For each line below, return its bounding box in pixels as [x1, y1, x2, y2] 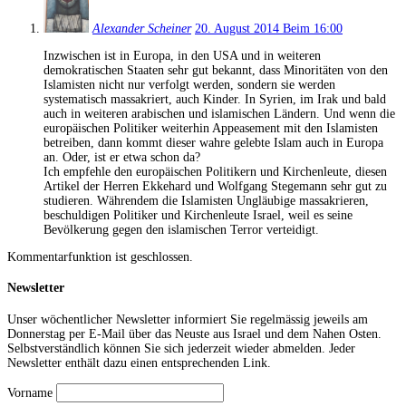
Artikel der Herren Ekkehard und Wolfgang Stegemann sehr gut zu [43, 179, 387, 193]
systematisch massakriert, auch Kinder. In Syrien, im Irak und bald [43, 92, 386, 106]
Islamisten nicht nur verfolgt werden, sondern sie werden [43, 77, 335, 92]
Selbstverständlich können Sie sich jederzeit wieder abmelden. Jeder [7, 342, 355, 356]
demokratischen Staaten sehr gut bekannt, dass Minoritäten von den [43, 63, 388, 77]
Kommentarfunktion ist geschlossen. [7, 249, 193, 264]
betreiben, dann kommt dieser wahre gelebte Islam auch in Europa [43, 135, 383, 150]
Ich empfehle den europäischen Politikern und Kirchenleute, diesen [43, 164, 387, 179]
